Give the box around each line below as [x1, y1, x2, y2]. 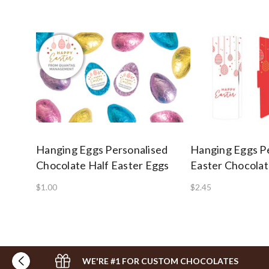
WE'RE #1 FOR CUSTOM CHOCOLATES [82, 255, 238, 266]
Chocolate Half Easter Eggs [36, 158, 169, 172]
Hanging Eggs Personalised [36, 142, 168, 156]
